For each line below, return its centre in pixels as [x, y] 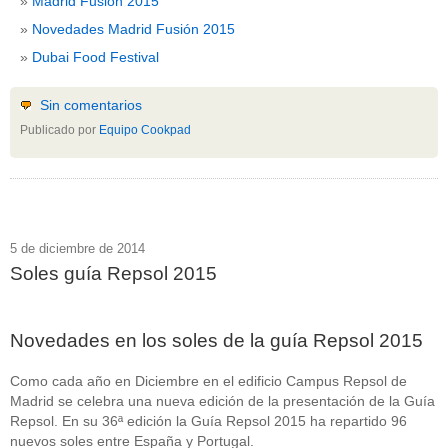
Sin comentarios [91, 104]
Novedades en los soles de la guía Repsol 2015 [216, 340]
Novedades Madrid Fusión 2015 [133, 28]
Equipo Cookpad [145, 130]
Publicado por [59, 130]
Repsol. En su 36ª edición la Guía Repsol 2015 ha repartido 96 [208, 420]
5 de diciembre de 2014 [77, 248]
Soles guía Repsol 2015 [113, 273]
